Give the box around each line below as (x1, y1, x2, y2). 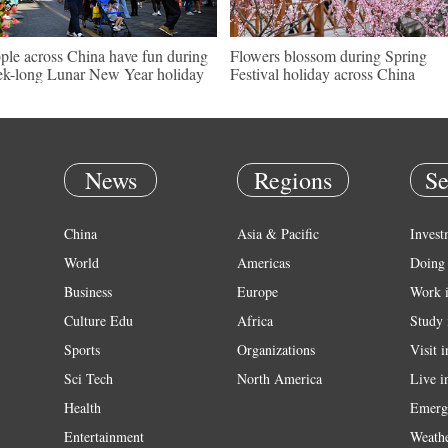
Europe (237, 282, 278, 301)
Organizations (237, 340, 315, 359)
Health (64, 398, 101, 417)
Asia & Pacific (237, 224, 319, 243)
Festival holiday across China (230, 63, 415, 84)
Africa (237, 311, 273, 330)
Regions (254, 164, 332, 196)
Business (64, 282, 112, 301)
